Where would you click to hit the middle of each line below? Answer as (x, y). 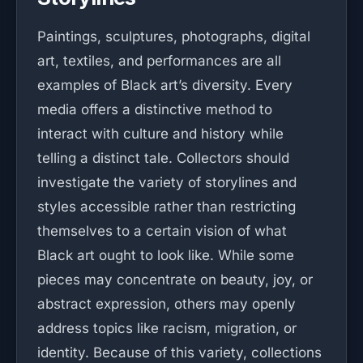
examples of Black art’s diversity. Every (165, 85)
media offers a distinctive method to (155, 109)
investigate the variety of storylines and (167, 182)
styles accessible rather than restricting (167, 207)
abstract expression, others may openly (167, 304)
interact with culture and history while (160, 134)
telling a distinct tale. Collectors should (163, 158)
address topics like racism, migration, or (167, 328)
